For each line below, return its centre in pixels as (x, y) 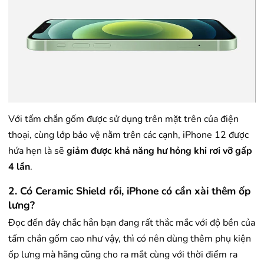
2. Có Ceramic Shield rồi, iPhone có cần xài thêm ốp (130, 191)
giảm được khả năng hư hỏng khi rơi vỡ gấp (159, 151)
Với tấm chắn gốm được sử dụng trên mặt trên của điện (123, 119)
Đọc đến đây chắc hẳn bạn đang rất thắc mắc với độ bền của (132, 222)
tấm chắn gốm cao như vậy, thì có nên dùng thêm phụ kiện (130, 238)
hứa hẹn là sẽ (37, 151)
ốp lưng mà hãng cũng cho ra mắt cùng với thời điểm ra (123, 254)
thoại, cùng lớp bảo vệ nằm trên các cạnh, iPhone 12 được (128, 135)
